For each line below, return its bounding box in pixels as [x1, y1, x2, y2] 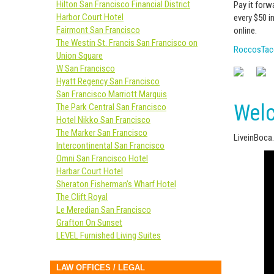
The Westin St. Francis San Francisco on [56, 37, 198, 48]
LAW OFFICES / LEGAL [56, 263, 145, 272]
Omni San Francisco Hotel [56, 153, 148, 164]
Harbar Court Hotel [56, 166, 123, 177]
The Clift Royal [56, 191, 108, 202]
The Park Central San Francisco [56, 102, 166, 113]
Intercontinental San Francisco [56, 140, 165, 151]
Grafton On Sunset [56, 217, 122, 228]
